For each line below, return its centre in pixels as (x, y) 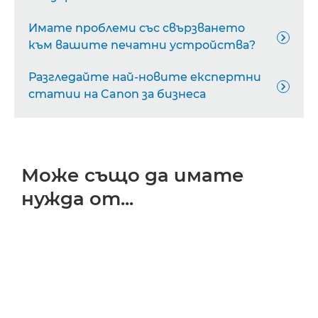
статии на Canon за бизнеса (117, 94)
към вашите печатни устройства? (142, 45)
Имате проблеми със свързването (137, 28)
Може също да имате (133, 175)
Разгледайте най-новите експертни (145, 77)
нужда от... (77, 199)
